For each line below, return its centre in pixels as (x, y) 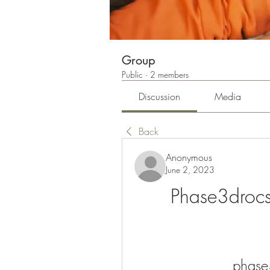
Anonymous (189, 157)
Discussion (160, 96)
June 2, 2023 (190, 170)
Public (132, 74)
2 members (169, 74)
